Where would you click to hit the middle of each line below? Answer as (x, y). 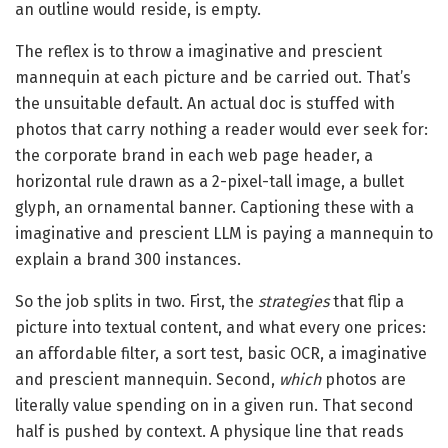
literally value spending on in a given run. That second (214, 406)
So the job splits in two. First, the (136, 302)
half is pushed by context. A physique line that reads (209, 432)
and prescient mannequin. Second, (147, 380)
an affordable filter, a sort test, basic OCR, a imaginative (221, 354)
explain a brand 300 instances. (128, 260)
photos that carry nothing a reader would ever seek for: (221, 130)
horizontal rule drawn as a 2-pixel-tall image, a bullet (209, 182)
